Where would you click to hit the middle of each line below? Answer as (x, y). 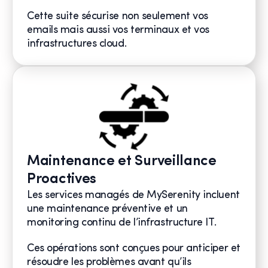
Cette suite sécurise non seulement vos (118, 17)
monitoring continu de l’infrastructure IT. (122, 223)
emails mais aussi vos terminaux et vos (118, 31)
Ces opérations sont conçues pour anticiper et (134, 249)
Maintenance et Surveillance (122, 162)
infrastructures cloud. (77, 44)
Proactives (62, 180)
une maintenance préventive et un (107, 209)
